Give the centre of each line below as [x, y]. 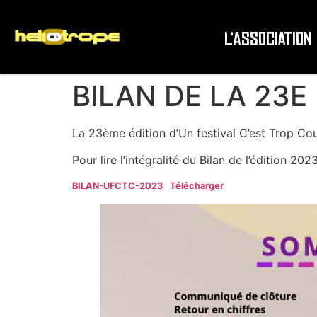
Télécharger [196, 185]
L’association [268, 39]
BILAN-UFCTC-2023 [117, 185]
